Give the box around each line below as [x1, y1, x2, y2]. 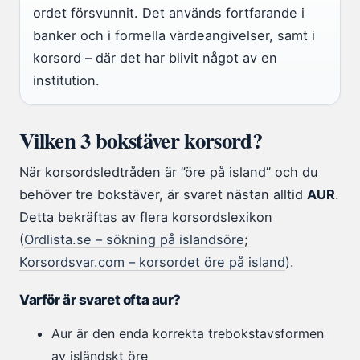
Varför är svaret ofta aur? [19, 292, 181, 309]
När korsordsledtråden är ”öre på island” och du [19, 164, 317, 181]
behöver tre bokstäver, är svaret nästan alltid [19, 186, 307, 203]
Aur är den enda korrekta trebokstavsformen [51, 325, 324, 342]
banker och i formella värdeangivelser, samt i [33, 27, 315, 44]
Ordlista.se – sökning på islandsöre [24, 231, 244, 248]
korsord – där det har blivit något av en [33, 50, 277, 67]
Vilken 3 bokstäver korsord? [19, 125, 262, 157]
